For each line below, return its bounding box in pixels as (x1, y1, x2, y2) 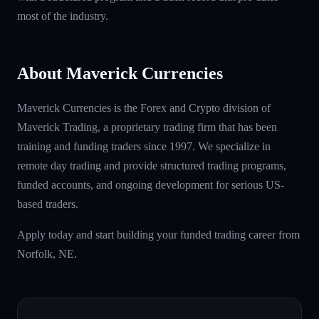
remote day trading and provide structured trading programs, (17, 159, 286, 172)
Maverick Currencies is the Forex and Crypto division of (17, 101, 271, 114)
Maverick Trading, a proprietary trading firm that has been (17, 120, 277, 133)
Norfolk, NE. (17, 247, 77, 260)
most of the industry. (17, 9, 108, 22)
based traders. (17, 197, 78, 210)
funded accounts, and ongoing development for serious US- (17, 178, 284, 191)
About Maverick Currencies (17, 63, 223, 83)
